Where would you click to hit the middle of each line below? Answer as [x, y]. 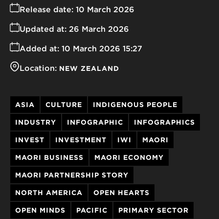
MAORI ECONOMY [129, 157]
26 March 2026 [99, 29]
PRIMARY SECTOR [153, 210]
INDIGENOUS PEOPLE [135, 104]
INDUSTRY [36, 122]
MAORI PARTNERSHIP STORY [72, 175]
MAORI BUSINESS [49, 157]
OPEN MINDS [40, 210]
